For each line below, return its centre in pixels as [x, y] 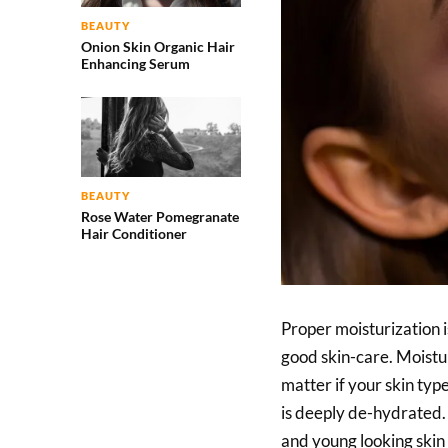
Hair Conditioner [133, 234]
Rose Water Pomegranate [159, 217]
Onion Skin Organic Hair [157, 47]
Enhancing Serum [135, 64]
